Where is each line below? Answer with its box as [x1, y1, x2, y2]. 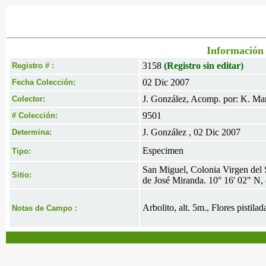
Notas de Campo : [12, 204, 77, 213]
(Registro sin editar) [164, 61, 243, 71]
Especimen [142, 145, 183, 156]
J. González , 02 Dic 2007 [142, 127, 240, 137]
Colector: [12, 94, 45, 103]
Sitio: [12, 170, 31, 179]
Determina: [12, 128, 52, 137]
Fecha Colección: [12, 78, 75, 87]
